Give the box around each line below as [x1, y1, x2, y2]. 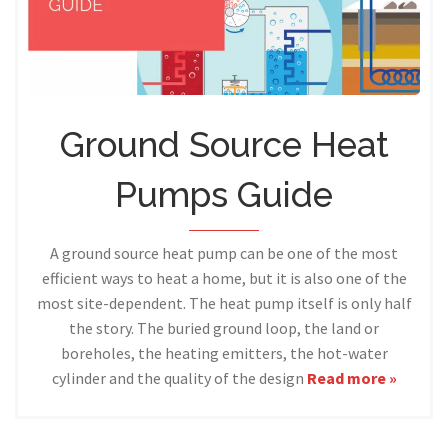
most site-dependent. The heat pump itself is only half [36, 292, 412, 313]
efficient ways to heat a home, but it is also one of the [41, 267, 407, 288]
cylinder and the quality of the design [51, 367, 307, 388]
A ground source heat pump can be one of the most [50, 242, 398, 263]
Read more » [306, 367, 397, 388]
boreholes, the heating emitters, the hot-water [60, 342, 388, 363]
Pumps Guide [115, 173, 333, 215]
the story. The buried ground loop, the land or [69, 317, 379, 338]
